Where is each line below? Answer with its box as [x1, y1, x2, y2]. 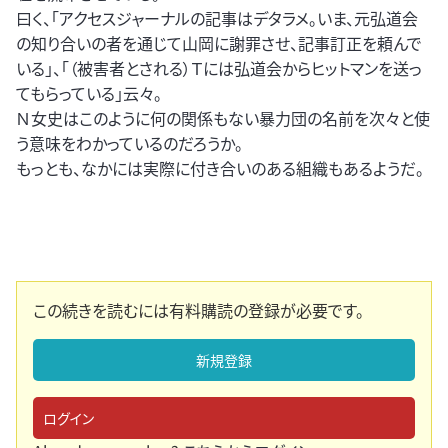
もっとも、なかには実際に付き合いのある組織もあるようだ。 [16, 156, 424, 181]
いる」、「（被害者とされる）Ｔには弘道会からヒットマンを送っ [16, 56, 422, 81]
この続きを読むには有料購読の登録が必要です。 [33, 298, 364, 323]
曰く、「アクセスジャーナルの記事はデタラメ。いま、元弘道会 [16, 6, 418, 31]
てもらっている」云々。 [16, 81, 162, 106]
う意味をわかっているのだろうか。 [16, 131, 243, 156]
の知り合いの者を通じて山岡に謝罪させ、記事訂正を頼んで [16, 31, 422, 56]
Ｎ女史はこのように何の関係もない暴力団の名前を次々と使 [16, 106, 430, 131]
